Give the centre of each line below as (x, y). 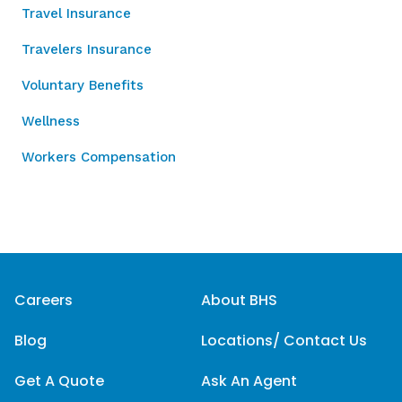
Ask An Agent (249, 381)
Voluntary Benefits (83, 85)
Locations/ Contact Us (284, 341)
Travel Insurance (76, 13)
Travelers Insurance (87, 49)
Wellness (51, 121)
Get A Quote (59, 381)
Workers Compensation (99, 157)
